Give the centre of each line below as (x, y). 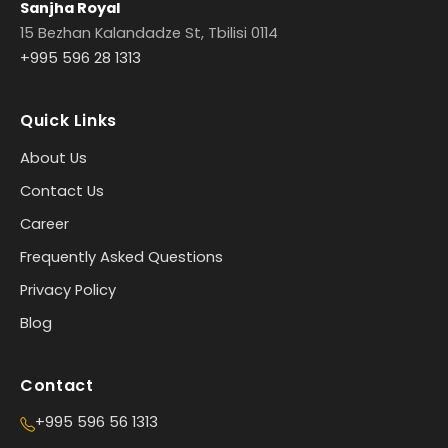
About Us (53, 157)
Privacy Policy (68, 289)
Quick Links (69, 120)
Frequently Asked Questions (121, 256)
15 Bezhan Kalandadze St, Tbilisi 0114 (149, 32)
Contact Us (62, 190)
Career (44, 223)
